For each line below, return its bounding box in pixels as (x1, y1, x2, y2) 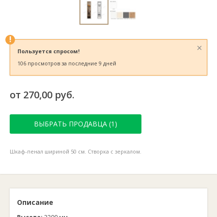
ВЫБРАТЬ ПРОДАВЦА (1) (34, 119, 117, 128)
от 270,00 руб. (10, 88, 75, 101)
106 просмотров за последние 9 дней (17, 60, 116, 67)
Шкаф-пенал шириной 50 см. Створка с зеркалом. (10, 148, 141, 155)
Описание (17, 198, 53, 207)
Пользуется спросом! (17, 47, 79, 55)
